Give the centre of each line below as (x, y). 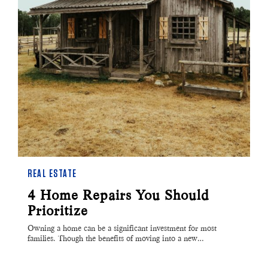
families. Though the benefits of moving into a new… (116, 239)
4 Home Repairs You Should (118, 195)
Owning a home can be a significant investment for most (122, 229)
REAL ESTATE (52, 174)
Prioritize (58, 211)
